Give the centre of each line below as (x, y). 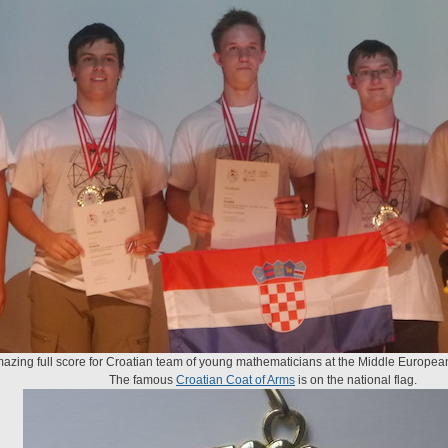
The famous (142, 380)
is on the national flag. (356, 380)
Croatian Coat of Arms (235, 380)
